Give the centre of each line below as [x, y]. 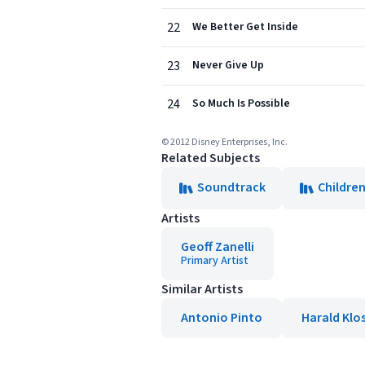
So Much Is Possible [241, 103]
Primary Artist [215, 261]
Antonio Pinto [222, 318]
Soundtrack [231, 187]
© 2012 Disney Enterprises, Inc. [224, 142]
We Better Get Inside [245, 27]
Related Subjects [211, 158]
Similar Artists [202, 289]
